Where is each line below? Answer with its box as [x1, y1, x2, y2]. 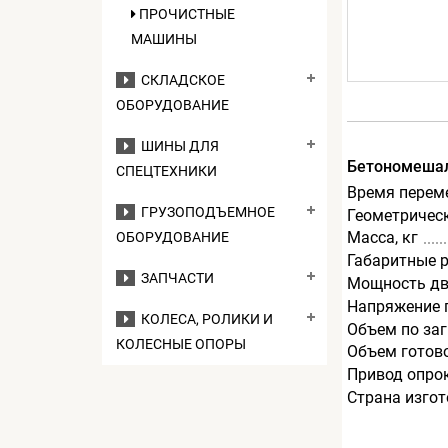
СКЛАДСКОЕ [135, 72, 225, 88]
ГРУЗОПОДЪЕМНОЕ [135, 204, 275, 220]
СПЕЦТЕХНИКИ [116, 163, 217, 179]
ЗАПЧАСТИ [135, 270, 214, 286]
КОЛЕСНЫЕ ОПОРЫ [116, 336, 246, 352]
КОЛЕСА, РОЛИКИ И [135, 311, 273, 327]
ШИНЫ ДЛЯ [135, 138, 219, 154]
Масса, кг [347, 228, 419, 248]
